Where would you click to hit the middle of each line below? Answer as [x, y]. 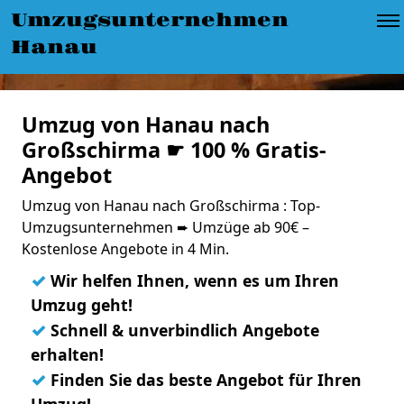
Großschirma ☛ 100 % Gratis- [174, 150]
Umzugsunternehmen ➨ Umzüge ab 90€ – [165, 227]
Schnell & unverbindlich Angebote [183, 330]
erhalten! [67, 354]
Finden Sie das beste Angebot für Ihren [204, 380]
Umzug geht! [82, 305]
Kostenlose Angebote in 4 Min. [125, 249]
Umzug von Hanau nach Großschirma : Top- [171, 206]
